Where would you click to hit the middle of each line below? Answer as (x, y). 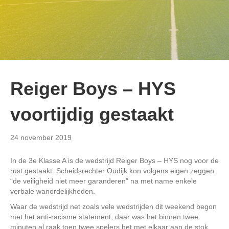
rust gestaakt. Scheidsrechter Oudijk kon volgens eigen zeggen (112, 171)
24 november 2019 (41, 138)
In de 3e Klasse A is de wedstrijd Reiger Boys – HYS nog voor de (114, 161)
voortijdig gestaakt (92, 114)
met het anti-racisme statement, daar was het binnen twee (104, 217)
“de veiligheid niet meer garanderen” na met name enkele (104, 181)
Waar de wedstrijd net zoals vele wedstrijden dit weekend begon (113, 207)
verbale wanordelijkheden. (53, 191)
